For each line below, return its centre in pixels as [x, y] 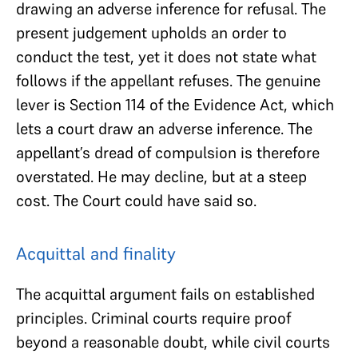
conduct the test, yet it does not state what [166, 56]
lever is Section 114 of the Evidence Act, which [175, 104]
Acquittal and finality [96, 253]
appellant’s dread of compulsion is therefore [168, 152]
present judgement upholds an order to [151, 32]
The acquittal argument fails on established [165, 294]
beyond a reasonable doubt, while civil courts [173, 342]
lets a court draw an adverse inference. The [164, 128]
